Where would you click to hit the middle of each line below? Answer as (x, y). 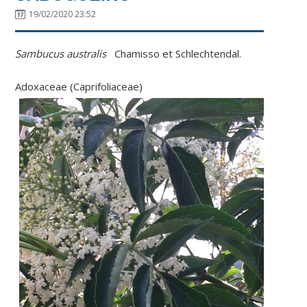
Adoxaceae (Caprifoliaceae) (79, 86)
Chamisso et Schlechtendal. (174, 53)
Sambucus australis (61, 53)
